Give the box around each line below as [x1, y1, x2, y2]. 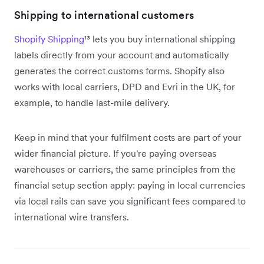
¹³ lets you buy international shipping [84, 32, 235, 45]
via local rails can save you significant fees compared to [14, 194, 246, 207]
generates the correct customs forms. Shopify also [14, 64, 225, 77]
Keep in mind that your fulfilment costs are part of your [14, 131, 242, 143]
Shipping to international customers [14, 8, 194, 22]
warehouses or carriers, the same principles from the [14, 163, 236, 175]
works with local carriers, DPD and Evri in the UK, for [14, 80, 235, 93]
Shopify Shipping [14, 32, 84, 45]
